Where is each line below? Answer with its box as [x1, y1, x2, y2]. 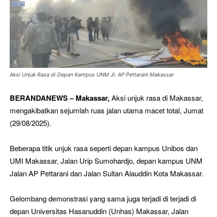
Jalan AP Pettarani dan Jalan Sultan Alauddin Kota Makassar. [10, 168, 203, 178]
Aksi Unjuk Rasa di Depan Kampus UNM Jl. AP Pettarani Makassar [10, 71, 174, 78]
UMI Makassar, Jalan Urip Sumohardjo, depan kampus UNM [10, 155, 202, 166]
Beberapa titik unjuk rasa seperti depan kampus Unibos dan [10, 142, 198, 153]
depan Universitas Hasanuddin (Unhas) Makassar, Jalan [10, 205, 188, 216]
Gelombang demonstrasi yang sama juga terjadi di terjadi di [10, 193, 196, 203]
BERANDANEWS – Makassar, [10, 92, 109, 103]
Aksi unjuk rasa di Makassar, [109, 92, 203, 103]
